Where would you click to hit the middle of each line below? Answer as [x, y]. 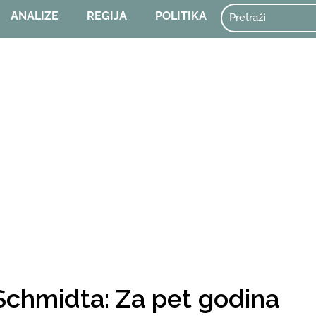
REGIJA [107, 16]
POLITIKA [181, 16]
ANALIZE [35, 16]
